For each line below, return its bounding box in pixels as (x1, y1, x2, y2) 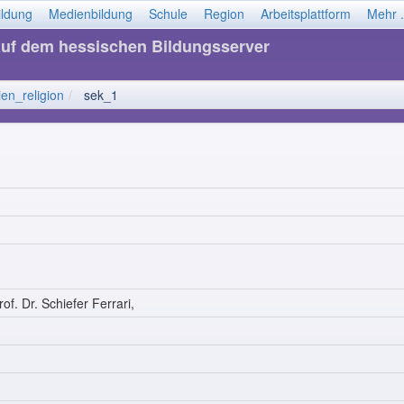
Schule (149, 5, 188, 23)
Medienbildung (49, 5, 133, 23)
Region (204, 5, 244, 23)
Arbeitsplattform (261, 5, 351, 23)
